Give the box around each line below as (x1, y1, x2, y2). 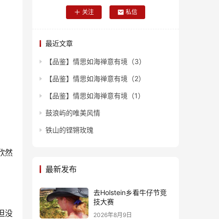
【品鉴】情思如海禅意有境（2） (45, 74, 145, 83)
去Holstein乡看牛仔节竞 (93, 188, 167, 197)
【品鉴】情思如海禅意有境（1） (45, 91, 145, 100)
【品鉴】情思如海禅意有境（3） (45, 57, 146, 66)
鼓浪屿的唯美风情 (45, 109, 100, 117)
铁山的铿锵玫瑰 (45, 126, 93, 134)
